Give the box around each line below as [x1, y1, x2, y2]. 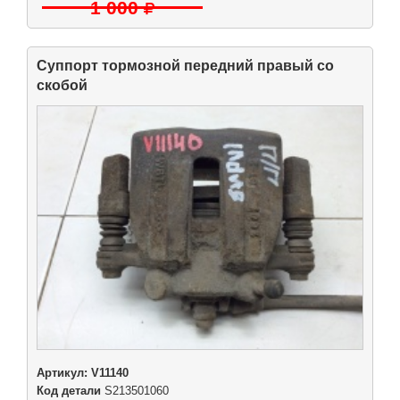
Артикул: [37, 366, 91, 379]
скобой [37, 78, 87, 94]
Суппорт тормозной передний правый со [37, 58, 334, 74]
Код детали [37, 384, 101, 397]
